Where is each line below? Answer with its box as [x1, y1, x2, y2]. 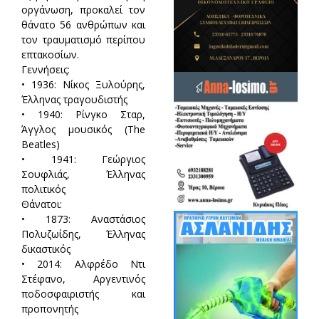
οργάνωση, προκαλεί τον [21, 2, 146, 16]
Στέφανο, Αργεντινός [21, 271, 146, 286]
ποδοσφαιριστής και [21, 286, 146, 300]
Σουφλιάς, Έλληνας [21, 167, 146, 181]
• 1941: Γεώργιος [21, 152, 146, 166]
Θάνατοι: [21, 197, 62, 211]
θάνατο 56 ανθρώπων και [21, 17, 146, 31]
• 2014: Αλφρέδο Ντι [21, 256, 146, 271]
